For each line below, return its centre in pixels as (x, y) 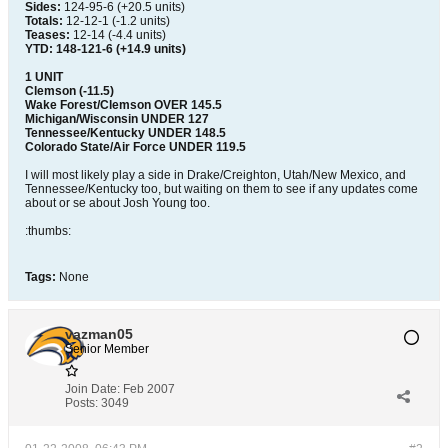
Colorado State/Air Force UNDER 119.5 (135, 147)
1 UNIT (44, 77)
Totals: (44, 21)
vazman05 (99, 334)
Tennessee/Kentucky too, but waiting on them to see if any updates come (221, 189)
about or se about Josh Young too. (117, 203)
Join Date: (92, 389)
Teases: (47, 35)
